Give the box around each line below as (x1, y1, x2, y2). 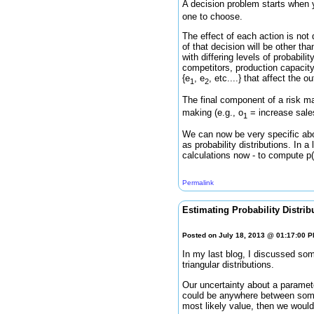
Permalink (182, 178, 214, 186)
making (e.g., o (182, 107, 243, 118)
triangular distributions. (182, 259, 274, 271)
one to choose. (182, 11, 243, 22)
